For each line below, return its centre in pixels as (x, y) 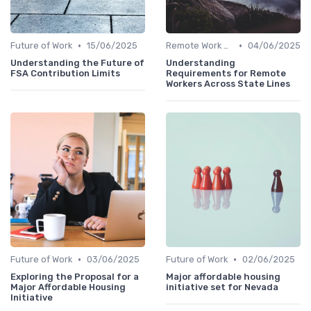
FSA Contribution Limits (65, 74)
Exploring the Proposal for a (75, 277)
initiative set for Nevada (222, 287)
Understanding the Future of (77, 63)
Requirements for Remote (226, 74)
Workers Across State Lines (228, 84)
